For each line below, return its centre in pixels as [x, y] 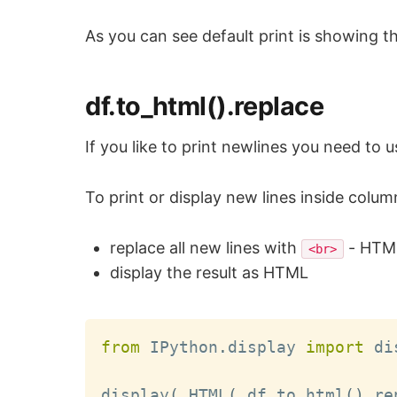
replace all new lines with [206, 248]
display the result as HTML [210, 273]
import [335, 346]
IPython [179, 346]
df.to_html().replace [204, 106]
